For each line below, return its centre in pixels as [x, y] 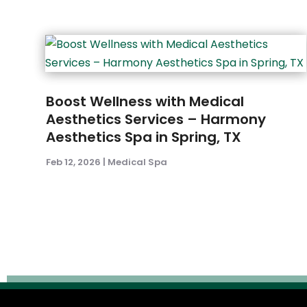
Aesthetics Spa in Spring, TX [144, 137]
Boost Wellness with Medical [145, 102]
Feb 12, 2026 [74, 162]
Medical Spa [138, 162]
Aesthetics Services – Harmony [156, 120]
